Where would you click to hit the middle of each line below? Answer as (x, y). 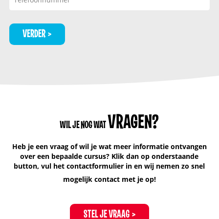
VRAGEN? (133, 122)
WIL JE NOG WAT (83, 125)
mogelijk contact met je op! (109, 179)
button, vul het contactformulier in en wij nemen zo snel (109, 166)
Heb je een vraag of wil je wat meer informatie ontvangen (109, 146)
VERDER (34, 34)
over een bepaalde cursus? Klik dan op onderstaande (109, 156)
